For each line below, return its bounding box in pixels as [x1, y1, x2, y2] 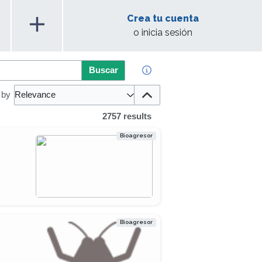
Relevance [15, 90, 56, 100]
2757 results [102, 111, 152, 121]
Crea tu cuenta [126, 13, 199, 24]
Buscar [88, 65, 118, 75]
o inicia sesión [133, 27, 192, 38]
